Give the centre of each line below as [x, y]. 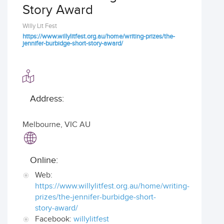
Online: [44, 160]
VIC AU [77, 125]
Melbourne [41, 125]
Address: [47, 99]
